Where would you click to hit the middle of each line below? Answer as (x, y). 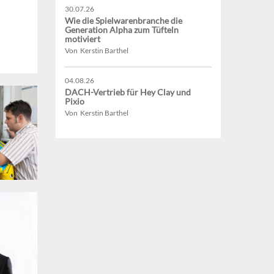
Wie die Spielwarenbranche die (124, 21)
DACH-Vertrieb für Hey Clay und (128, 92)
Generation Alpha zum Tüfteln (122, 30)
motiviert (83, 39)
